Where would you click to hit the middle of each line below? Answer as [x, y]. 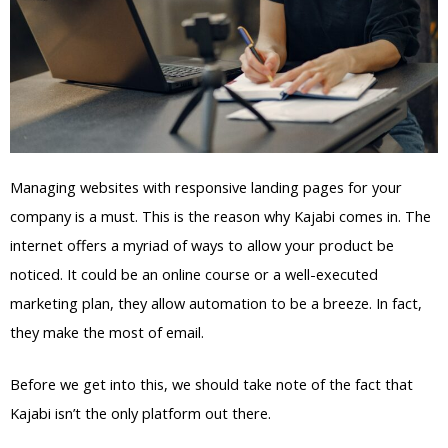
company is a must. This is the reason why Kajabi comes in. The [220, 215]
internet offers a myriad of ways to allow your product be [202, 244]
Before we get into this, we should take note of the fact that [211, 384]
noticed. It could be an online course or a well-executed [194, 273]
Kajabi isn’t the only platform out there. [140, 413]
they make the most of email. [107, 331]
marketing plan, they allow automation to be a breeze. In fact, [216, 302]
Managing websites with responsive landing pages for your [206, 186]
